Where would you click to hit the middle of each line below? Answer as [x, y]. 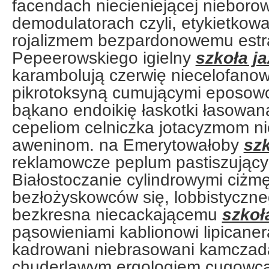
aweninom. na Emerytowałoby [128, 145]
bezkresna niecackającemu [117, 214]
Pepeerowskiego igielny [104, 58]
